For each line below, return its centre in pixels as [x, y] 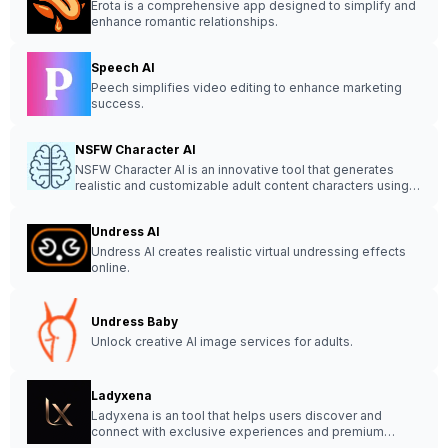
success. [117, 103]
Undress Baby [134, 321]
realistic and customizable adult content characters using [242, 185]
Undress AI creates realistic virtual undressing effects [248, 251]
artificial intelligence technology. [170, 201]
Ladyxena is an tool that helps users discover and [236, 415]
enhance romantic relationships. [184, 21]
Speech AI [123, 67]
